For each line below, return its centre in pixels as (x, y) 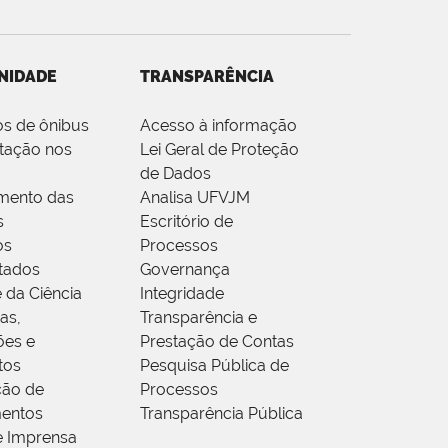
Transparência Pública (222, 413)
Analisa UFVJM (195, 197)
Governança (185, 269)
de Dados (176, 173)
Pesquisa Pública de (215, 365)
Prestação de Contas (217, 341)
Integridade (182, 293)
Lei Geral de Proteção (220, 149)
